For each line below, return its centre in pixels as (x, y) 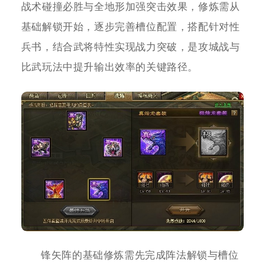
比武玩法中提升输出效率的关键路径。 (109, 67)
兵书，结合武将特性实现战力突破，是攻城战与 (130, 47)
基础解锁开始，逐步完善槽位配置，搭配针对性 (130, 27)
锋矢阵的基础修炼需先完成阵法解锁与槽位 (140, 255)
